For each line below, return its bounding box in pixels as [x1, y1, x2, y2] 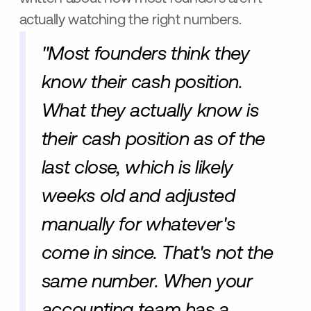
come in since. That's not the [41, 244, 274, 264]
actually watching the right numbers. [19, 13, 242, 28]
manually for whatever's [41, 215, 235, 235]
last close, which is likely [41, 158, 233, 178]
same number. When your [41, 272, 253, 292]
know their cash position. [41, 73, 243, 93]
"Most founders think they [41, 44, 250, 65]
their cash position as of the [41, 130, 266, 150]
